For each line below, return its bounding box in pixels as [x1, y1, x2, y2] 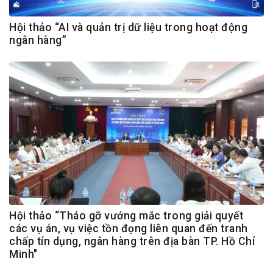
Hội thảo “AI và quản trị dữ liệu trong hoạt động [9, 21, 247, 34]
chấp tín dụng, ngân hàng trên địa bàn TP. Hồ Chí [9, 235, 255, 248]
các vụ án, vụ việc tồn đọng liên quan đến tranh [9, 222, 248, 235]
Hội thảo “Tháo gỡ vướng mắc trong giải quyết [9, 210, 243, 222]
